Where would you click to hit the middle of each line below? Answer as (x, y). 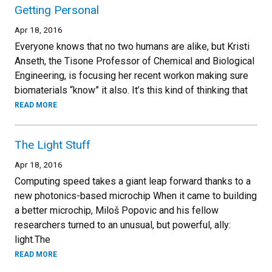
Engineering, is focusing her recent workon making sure (131, 75)
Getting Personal (57, 10)
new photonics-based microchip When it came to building (136, 195)
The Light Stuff (53, 144)
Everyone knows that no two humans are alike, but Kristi (132, 46)
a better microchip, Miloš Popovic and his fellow (117, 210)
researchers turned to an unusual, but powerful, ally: (123, 225)
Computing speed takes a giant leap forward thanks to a (133, 181)
